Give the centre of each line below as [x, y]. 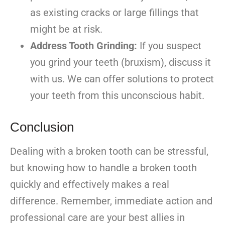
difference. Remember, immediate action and [111, 201]
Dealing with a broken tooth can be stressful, [109, 151]
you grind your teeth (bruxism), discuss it [121, 63]
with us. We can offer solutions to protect [122, 79]
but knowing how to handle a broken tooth [103, 168]
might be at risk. [66, 29]
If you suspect [169, 46]
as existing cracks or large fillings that [115, 13]
